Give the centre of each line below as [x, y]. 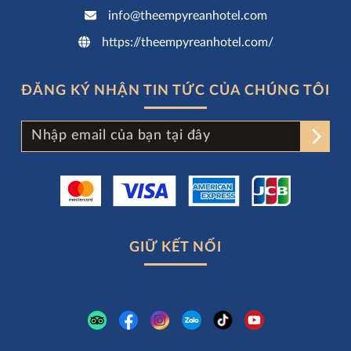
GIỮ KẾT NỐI [175, 247]
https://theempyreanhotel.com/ [187, 42]
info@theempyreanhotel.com [187, 15]
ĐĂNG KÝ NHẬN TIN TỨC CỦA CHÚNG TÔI [175, 90]
